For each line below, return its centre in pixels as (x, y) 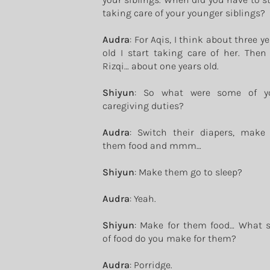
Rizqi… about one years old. (161, 66)
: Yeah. (143, 199)
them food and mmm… (152, 146)
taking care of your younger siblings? (184, 13)
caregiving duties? (143, 106)
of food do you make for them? (169, 238)
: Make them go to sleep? (188, 172)
